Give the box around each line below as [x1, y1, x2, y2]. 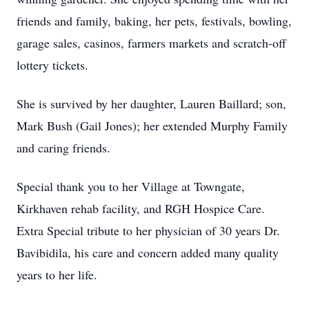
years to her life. [17, 266, 97, 283]
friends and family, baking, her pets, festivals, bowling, [17, 12, 292, 29]
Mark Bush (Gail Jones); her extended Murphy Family [17, 117, 288, 134]
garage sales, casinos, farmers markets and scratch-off [17, 34, 286, 51]
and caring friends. [17, 139, 110, 156]
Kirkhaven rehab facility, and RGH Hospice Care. [17, 200, 269, 217]
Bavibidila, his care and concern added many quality [17, 244, 279, 261]
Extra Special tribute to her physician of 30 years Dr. [17, 222, 280, 239]
